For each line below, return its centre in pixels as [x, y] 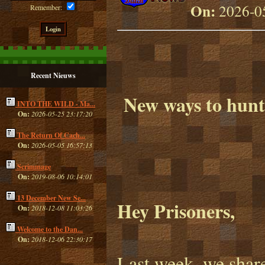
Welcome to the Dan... [50, 229]
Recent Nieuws [53, 75]
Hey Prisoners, [176, 211]
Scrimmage [34, 167]
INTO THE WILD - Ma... [56, 104]
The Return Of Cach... [51, 135]
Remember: [47, 7]
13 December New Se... [51, 198]
